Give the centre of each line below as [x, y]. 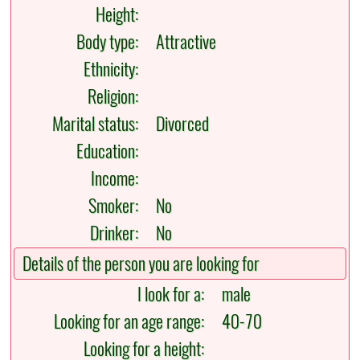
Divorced [179, 124]
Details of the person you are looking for [141, 264]
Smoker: [117, 206]
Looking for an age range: [133, 322]
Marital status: [99, 124]
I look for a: [175, 295]
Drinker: [118, 233]
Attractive [183, 42]
